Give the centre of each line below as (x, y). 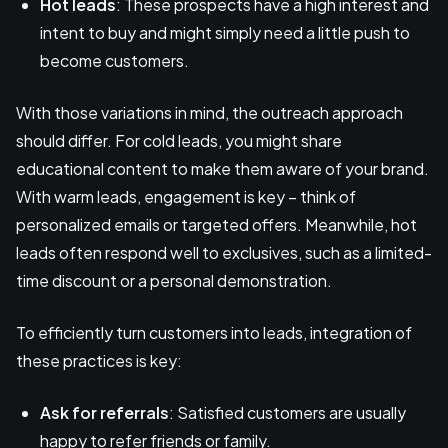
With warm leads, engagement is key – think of (186, 197)
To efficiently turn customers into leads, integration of (214, 333)
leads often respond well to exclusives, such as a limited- (224, 253)
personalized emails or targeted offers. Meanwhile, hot (216, 225)
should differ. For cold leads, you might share (179, 141)
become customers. (114, 61)
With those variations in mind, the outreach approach (209, 113)
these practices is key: (99, 361)
